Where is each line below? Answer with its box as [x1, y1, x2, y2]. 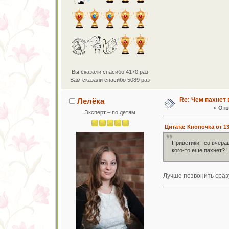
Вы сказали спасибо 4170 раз [72, 68, 149, 75]
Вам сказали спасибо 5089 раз [70, 76, 150, 83]
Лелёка [77, 96, 105, 105]
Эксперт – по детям [84, 109, 136, 116]
